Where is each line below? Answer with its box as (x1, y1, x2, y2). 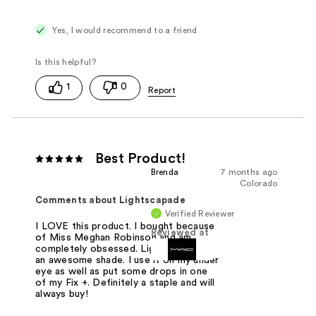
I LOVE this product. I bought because (35, 221, 215, 231)
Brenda (150, 168, 179, 177)
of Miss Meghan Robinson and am (35, 232, 192, 243)
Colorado (240, 179, 278, 188)
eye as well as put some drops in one (35, 266, 208, 276)
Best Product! (95, 152, 186, 166)
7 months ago (219, 168, 278, 177)
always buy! (35, 288, 88, 299)
